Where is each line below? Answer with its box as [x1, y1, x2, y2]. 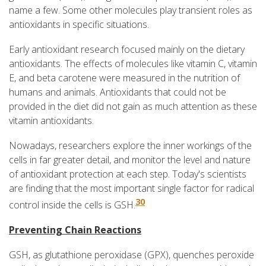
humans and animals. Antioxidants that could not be [9, 85, 226, 99]
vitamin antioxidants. [9, 113, 94, 127]
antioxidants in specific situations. [9, 17, 149, 31]
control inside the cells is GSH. [9, 198, 135, 211]
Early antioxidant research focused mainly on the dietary [9, 42, 245, 56]
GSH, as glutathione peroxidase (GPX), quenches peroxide [9, 248, 254, 261]
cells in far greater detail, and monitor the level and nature [9, 153, 251, 166]
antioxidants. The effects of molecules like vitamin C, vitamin [9, 56, 257, 70]
